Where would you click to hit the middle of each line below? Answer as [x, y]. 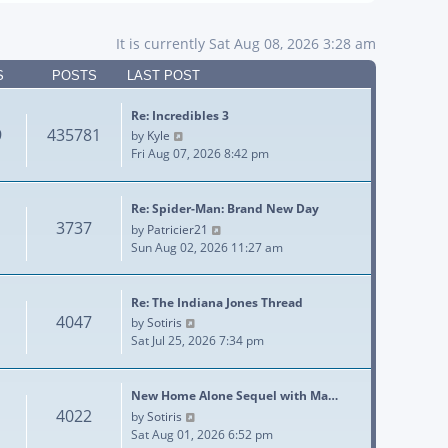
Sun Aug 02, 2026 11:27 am [207, 247]
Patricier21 [177, 229]
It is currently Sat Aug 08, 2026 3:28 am [246, 43]
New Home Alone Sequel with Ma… [234, 396]
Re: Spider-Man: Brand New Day [225, 209]
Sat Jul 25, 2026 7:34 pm [197, 341]
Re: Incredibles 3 [180, 115]
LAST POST [163, 75]
